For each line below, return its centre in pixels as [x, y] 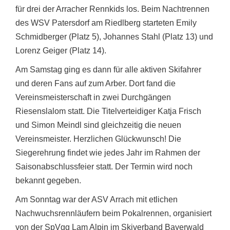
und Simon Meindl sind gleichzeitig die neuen [98, 125]
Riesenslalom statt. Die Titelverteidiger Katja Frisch [108, 111]
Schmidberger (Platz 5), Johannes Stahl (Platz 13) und [114, 37]
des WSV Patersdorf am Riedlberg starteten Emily [106, 23]
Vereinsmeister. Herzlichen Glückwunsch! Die [98, 139]
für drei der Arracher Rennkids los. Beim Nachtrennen [112, 9]
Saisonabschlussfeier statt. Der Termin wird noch [104, 167]
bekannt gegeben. [48, 181]
